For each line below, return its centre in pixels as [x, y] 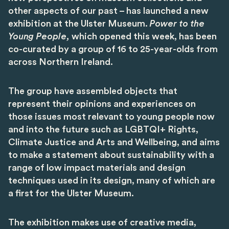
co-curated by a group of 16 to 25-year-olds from [113, 49]
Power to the [177, 24]
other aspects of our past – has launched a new [108, 11]
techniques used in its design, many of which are [112, 181]
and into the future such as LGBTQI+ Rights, [103, 130]
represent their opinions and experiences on [102, 104]
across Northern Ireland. [61, 62]
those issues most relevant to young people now [111, 117]
